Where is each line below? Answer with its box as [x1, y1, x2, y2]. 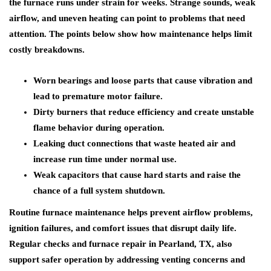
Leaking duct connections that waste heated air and [33, 139, 235, 148]
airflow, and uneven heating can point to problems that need [9, 13, 245, 23]
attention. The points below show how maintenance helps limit [9, 29, 252, 39]
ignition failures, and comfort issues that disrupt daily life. [9, 223, 237, 233]
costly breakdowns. [9, 45, 85, 54]
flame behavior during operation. [33, 123, 165, 132]
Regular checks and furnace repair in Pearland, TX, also [9, 239, 232, 249]
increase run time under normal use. [33, 154, 177, 164]
